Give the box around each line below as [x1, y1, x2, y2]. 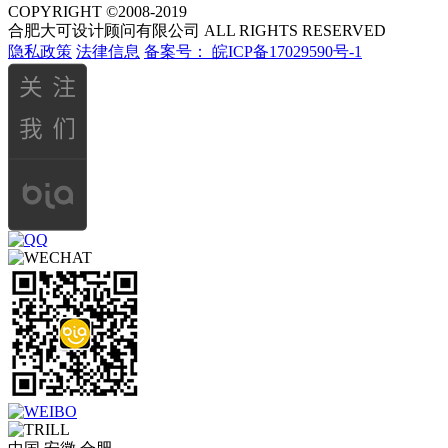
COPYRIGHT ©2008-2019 [8, 3, 187, 21]
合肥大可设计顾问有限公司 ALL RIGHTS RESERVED [8, 22, 386, 40]
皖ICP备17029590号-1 [212, 43, 362, 61]
